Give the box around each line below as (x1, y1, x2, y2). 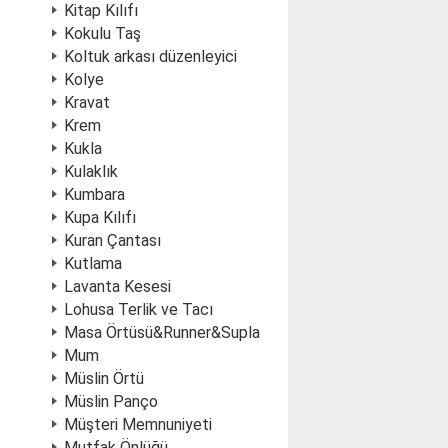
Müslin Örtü (64, 369, 144, 388)
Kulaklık (64, 162, 118, 181)
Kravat (64, 93, 110, 112)
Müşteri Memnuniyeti (64, 415, 212, 434)
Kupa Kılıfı (64, 208, 136, 227)
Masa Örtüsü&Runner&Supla (64, 323, 260, 342)
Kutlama (64, 254, 122, 273)
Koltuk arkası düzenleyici (64, 47, 237, 66)
